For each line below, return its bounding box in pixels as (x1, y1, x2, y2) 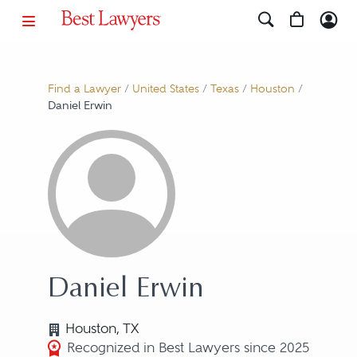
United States (131, 82, 199, 96)
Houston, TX (65, 321, 139, 336)
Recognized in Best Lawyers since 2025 (66, 339, 309, 355)
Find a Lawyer (47, 82, 121, 96)
